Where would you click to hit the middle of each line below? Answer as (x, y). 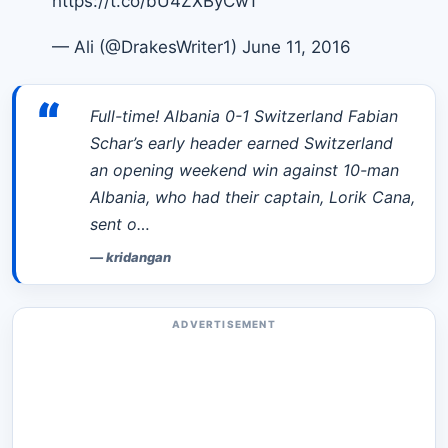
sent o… (120, 223)
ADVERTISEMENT (224, 323)
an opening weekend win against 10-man (244, 169)
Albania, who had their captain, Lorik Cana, (252, 196)
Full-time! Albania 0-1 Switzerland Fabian (244, 115)
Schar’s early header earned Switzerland (241, 142)
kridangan (138, 256)
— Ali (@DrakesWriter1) (147, 46)
